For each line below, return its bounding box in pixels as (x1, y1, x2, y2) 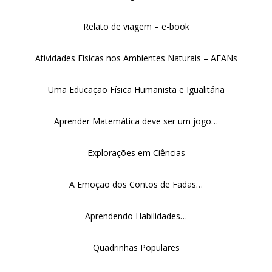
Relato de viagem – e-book (83, 21, 189, 32)
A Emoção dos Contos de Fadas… (69, 178, 203, 190)
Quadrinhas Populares (92, 242, 180, 253)
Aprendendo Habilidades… (85, 210, 187, 222)
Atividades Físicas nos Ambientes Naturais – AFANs (35, 52, 237, 64)
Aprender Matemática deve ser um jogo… (54, 115, 218, 127)
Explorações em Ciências (87, 147, 185, 158)
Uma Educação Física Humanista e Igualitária (47, 84, 225, 95)
